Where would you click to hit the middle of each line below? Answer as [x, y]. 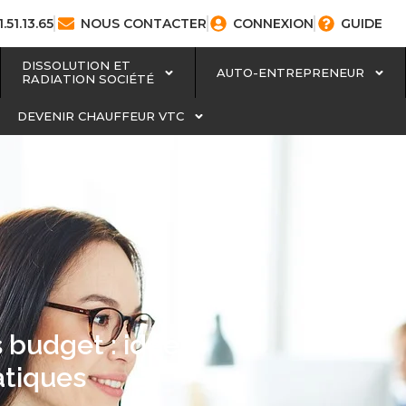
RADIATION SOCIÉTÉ [87, 79]
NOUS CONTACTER [143, 23]
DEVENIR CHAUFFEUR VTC [100, 116]
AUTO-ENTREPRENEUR [290, 72]
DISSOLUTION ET [76, 65]
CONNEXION [274, 23]
